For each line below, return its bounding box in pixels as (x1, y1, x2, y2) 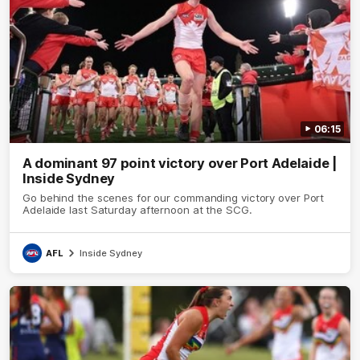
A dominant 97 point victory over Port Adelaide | (22, 154, 337, 171)
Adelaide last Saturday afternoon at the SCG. (22, 202, 252, 216)
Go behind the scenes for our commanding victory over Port (22, 190, 325, 204)
